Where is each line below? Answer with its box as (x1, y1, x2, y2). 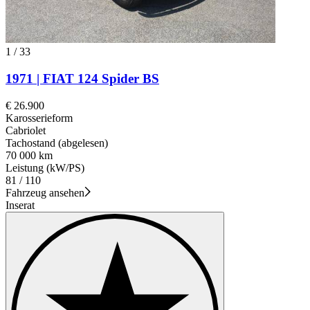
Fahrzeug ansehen (6, 186, 84, 199)
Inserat (6, 199, 35, 211)
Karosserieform (6, 111, 73, 124)
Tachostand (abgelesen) (6, 136, 108, 149)
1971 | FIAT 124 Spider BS (6, 71, 159, 86)
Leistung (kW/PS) (6, 161, 84, 174)
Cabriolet (6, 124, 46, 136)
